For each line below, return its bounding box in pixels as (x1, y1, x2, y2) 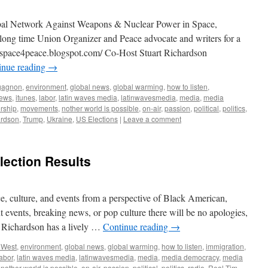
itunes (16, 92, 35, 102)
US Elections (76, 114, 118, 124)
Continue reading (103, 220, 170, 233)
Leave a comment (123, 114, 181, 124)
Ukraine (47, 114, 72, 124)
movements (20, 103, 58, 113)
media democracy (162, 252, 219, 262)
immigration (206, 241, 244, 251)
